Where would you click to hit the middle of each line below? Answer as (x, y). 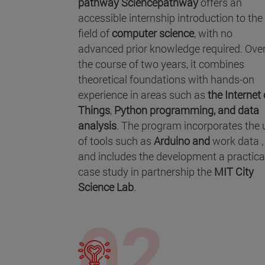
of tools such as (116, 140)
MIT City (234, 171)
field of (95, 33)
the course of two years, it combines (161, 64)
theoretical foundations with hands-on (166, 79)
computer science (153, 33)
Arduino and (183, 140)
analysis (97, 125)
